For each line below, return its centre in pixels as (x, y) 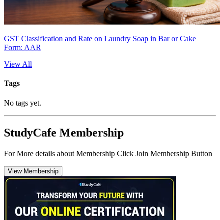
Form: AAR (23, 48)
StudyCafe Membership (64, 132)
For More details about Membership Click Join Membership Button (108, 153)
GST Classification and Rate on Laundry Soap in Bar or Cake (100, 39)
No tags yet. (23, 103)
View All (18, 64)
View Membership (33, 171)
